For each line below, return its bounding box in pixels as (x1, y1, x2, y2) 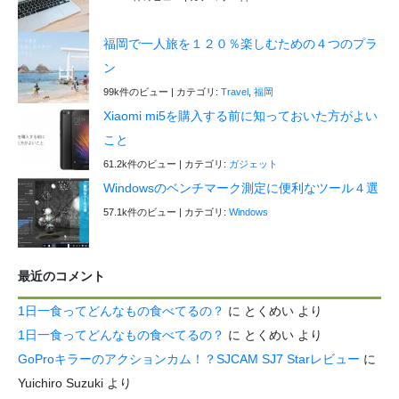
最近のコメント (18, 268, 105, 283)
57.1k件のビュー (103, 206, 176, 217)
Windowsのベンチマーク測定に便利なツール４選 (103, 180, 379, 195)
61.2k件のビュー (103, 158, 176, 169)
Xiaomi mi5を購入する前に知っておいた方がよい (103, 108, 378, 123)
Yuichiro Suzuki (18, 375, 103, 390)
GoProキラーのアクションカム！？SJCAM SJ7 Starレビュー (18, 351, 360, 366)
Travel (221, 85, 248, 97)
